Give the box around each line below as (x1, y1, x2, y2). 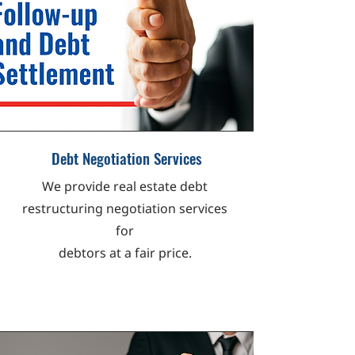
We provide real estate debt (42, 177, 208, 197)
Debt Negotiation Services (52, 147, 202, 169)
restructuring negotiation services (22, 200, 227, 219)
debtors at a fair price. (58, 244, 192, 263)
